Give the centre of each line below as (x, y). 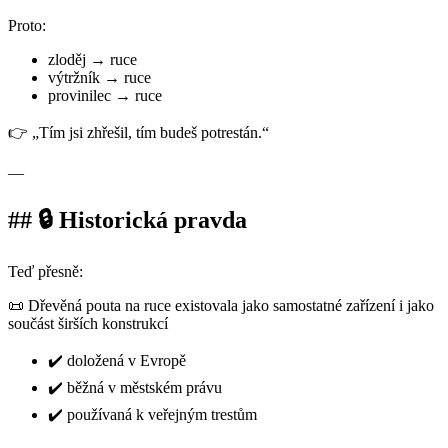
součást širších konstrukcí (90, 323)
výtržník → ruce (101, 77)
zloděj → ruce (94, 59)
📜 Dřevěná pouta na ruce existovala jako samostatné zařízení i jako (221, 305)
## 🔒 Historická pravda (127, 219)
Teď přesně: (47, 271)
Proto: (29, 25)
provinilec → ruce (107, 95)
